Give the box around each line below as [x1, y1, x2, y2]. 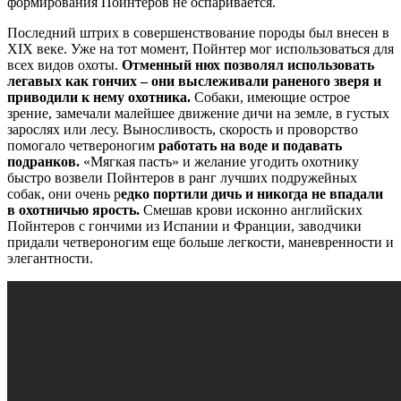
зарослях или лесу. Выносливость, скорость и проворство [7, 121, 358, 137]
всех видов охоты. [7, 56, 122, 73]
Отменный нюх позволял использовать [122, 56, 374, 73]
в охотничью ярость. [7, 201, 140, 218]
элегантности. [7, 250, 93, 266]
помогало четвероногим [7, 137, 158, 153]
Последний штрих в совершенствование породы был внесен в [7, 24, 389, 40]
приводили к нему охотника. [7, 89, 191, 105]
